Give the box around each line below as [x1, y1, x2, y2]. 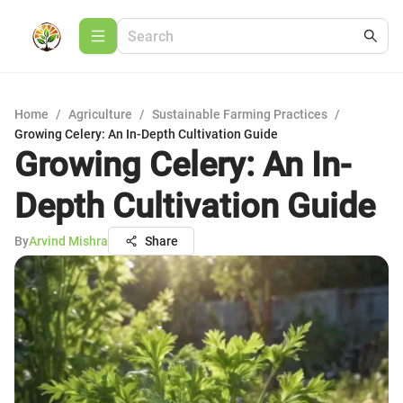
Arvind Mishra [29, 234, 108, 248]
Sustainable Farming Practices [152, 107, 327, 121]
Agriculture [68, 107, 132, 121]
